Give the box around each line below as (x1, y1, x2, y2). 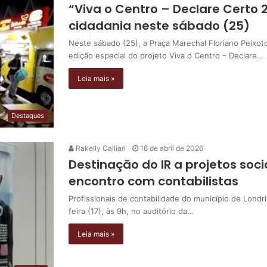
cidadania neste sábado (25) (69, 17, 256, 34)
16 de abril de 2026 (140, 143, 203, 153)
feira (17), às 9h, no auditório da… (69, 206, 194, 216)
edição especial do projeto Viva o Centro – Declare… (69, 51, 263, 60)
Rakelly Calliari (74, 143, 126, 153)
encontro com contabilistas (69, 172, 238, 190)
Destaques (11, 111, 44, 120)
